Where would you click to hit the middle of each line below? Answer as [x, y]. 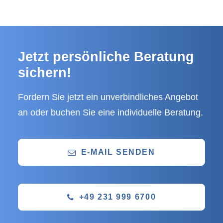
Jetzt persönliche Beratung [106, 57]
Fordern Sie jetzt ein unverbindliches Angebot [108, 97]
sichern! [45, 73]
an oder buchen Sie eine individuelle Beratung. [111, 112]
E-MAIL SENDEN [118, 152]
